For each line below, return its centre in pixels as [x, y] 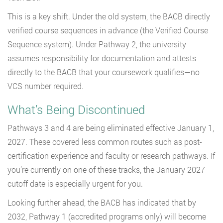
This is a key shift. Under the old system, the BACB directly [109, 16]
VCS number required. [46, 86]
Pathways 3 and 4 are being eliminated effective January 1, [111, 128]
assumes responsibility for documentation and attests [102, 58]
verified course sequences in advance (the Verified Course [108, 30]
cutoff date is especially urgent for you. [75, 184]
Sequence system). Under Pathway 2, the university [97, 44]
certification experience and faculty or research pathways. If [111, 156]
